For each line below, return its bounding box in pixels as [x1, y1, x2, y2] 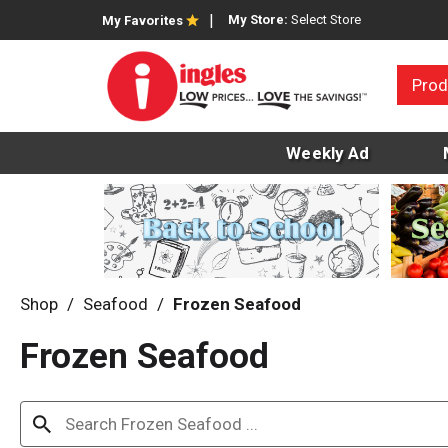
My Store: [228, 12, 291, 27]
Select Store [291, 12, 361, 27]
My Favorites [102, 13, 183, 28]
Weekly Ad [286, 143, 370, 164]
